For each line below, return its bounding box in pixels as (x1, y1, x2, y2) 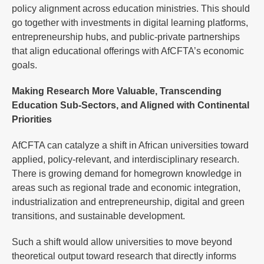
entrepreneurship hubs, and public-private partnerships (12, 31, 240, 42)
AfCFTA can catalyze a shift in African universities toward (12, 140, 249, 150)
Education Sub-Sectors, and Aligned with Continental (12, 100, 249, 110)
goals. (12, 60, 37, 70)
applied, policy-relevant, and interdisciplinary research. (12, 154, 239, 164)
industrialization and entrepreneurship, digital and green (12, 196, 245, 207)
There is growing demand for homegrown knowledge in (12, 168, 242, 179)
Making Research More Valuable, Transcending (12, 85, 222, 96)
